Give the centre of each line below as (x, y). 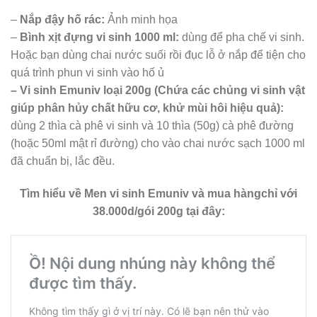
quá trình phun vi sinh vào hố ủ (87, 73)
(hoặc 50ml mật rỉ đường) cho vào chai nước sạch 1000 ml (158, 144)
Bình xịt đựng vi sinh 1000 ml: (101, 38)
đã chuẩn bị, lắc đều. (63, 161)
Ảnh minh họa (141, 20)
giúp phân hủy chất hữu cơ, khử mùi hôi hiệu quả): (147, 108)
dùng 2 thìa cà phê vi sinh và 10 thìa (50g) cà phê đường (152, 126)
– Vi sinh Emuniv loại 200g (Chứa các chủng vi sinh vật (158, 91)
